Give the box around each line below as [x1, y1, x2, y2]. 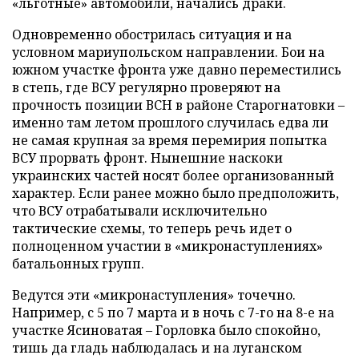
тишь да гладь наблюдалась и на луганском [12, 339, 302, 357]
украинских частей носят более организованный [12, 167, 334, 184]
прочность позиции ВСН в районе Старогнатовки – [12, 96, 345, 114]
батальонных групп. [12, 255, 144, 272]
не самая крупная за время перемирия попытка [12, 131, 327, 149]
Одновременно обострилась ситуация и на [12, 26, 292, 43]
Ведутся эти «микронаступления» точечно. [12, 286, 296, 304]
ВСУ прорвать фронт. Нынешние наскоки [12, 149, 283, 167]
